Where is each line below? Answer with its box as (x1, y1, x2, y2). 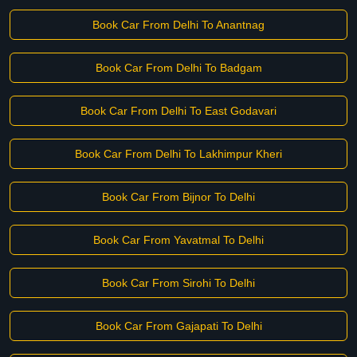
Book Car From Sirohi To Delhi (102, 277, 255, 289)
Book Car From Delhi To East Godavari (80, 104, 277, 117)
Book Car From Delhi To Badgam (95, 61, 262, 74)
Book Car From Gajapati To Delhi (95, 320, 262, 332)
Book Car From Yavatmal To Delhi (93, 233, 264, 246)
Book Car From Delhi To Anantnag (92, 18, 265, 31)
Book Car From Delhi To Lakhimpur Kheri (75, 147, 282, 160)
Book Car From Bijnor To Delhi (102, 190, 255, 203)
